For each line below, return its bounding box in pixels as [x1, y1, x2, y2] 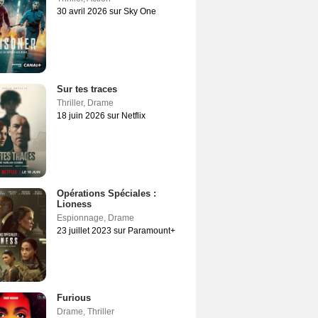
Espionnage [57, 213, 104, 223]
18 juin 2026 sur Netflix [57, 111, 146, 121]
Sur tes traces [57, 84, 117, 94]
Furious [57, 292, 91, 303]
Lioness [57, 199, 92, 209]
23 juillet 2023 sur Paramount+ [57, 226, 175, 236]
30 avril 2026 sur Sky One [57, 6, 156, 16]
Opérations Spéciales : [57, 188, 156, 199]
